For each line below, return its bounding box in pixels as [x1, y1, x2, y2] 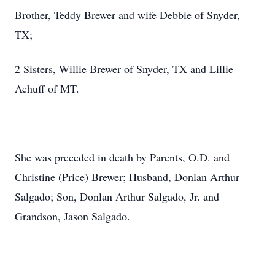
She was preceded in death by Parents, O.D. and [15, 150, 230, 165]
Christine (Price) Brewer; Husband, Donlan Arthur [15, 169, 239, 184]
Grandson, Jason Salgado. [15, 209, 130, 223]
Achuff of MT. [15, 81, 79, 96]
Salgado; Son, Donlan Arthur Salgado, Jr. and [15, 189, 219, 204]
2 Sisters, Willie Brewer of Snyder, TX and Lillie [15, 61, 233, 76]
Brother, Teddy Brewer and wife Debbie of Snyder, [15, 7, 240, 22]
